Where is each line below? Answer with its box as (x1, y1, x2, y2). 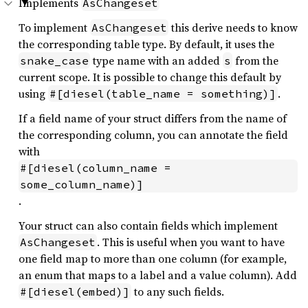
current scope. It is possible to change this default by (19, 69, 281, 85)
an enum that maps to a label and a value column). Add (19, 267, 297, 283)
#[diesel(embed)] (20, 285, 130, 298)
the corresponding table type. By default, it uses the (19, 36, 274, 52)
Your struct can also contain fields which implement (19, 218, 278, 233)
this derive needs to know (168, 20, 298, 35)
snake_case (20, 54, 89, 67)
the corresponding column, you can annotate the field (19, 127, 288, 142)
